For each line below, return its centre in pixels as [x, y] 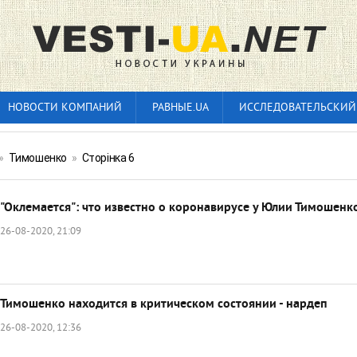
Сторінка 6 [108, 158]
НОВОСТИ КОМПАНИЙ [65, 108]
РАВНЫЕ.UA [180, 108]
